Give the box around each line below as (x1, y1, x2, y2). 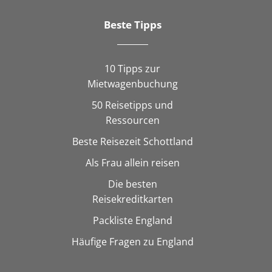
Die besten (107, 177, 157, 191)
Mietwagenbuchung (87, 76, 178, 90)
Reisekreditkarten (92, 192, 173, 206)
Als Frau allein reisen (85, 155, 180, 169)
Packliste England (92, 213, 172, 227)
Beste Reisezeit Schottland (72, 134, 193, 148)
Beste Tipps (103, 17, 161, 32)
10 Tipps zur (104, 61, 161, 75)
